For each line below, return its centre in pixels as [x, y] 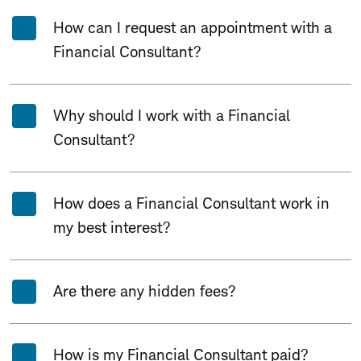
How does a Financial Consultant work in [191, 203]
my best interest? [112, 228]
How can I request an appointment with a [193, 28]
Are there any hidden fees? [145, 291]
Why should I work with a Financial [172, 116]
